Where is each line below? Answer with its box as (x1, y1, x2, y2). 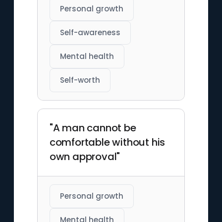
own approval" (49, 150, 120, 164)
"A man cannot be (49, 121, 136, 135)
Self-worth (59, 75, 100, 85)
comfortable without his (49, 135, 166, 149)
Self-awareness (59, 27, 120, 38)
